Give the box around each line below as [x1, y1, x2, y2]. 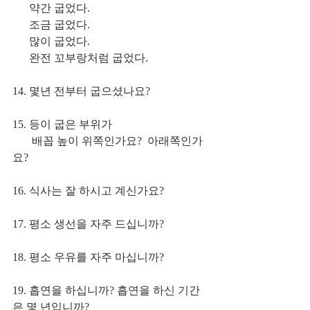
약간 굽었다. [12, 1, 90, 14]
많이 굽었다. [12, 35, 90, 47]
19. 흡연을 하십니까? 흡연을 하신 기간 [12, 284, 200, 296]
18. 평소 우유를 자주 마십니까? [12, 250, 164, 263]
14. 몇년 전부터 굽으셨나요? [12, 84, 150, 97]
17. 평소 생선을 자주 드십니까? [12, 217, 164, 230]
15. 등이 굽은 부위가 [12, 118, 115, 130]
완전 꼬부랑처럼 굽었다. [12, 51, 148, 64]
